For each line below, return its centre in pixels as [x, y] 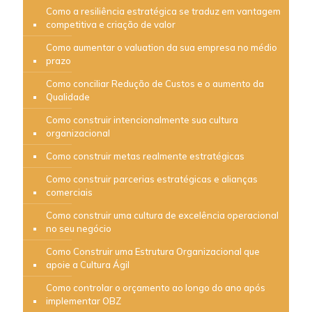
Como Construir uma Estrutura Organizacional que [153, 251]
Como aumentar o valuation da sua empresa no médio [162, 47]
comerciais [69, 192]
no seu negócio [79, 228]
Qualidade [68, 96]
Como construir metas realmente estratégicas [145, 156]
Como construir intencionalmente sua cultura [142, 119]
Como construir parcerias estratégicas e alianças [152, 179]
